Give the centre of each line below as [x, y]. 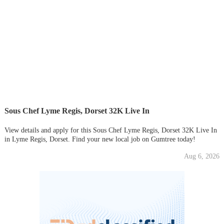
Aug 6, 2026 [202, 156]
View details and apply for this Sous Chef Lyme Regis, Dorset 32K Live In [110, 130]
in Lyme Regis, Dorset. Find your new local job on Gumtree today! [100, 139]
